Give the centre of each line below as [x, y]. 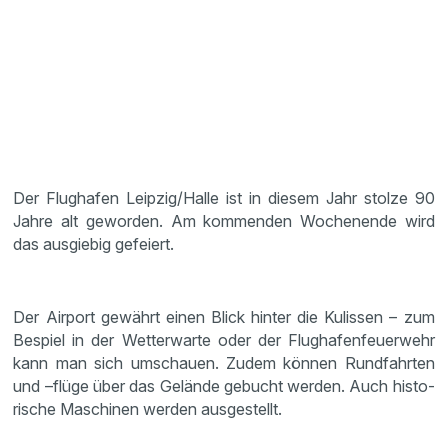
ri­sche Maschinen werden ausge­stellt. [148, 409]
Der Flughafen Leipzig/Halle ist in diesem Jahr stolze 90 [224, 198]
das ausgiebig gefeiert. [94, 244]
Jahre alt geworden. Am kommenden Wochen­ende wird [224, 221]
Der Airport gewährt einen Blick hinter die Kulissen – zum [224, 317]
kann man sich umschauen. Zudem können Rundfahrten [224, 363]
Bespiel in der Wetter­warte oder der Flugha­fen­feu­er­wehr [224, 340]
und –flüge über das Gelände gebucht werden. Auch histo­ [224, 386]
